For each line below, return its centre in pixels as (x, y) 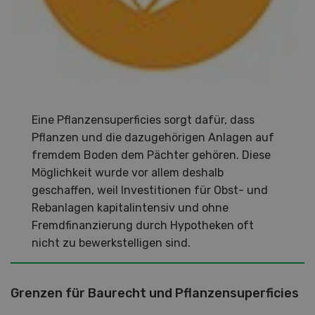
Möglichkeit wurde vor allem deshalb (128, 173)
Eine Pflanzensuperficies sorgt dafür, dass (143, 120)
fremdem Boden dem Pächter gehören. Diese (151, 155)
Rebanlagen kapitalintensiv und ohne (130, 208)
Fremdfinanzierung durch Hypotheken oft (143, 226)
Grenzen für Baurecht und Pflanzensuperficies (155, 294)
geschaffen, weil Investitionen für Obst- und (150, 191)
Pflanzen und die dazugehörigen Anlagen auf (153, 138)
